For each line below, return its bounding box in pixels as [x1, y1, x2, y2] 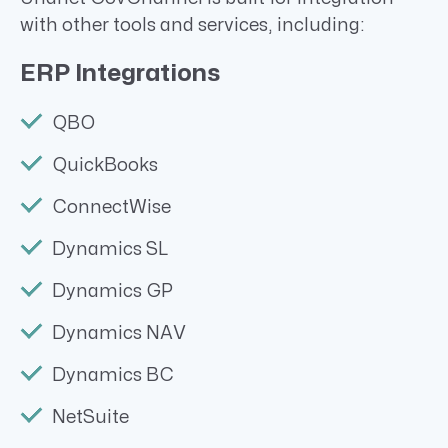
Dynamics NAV [52, 324, 186, 342]
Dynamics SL [52, 240, 168, 258]
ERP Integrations [20, 62, 220, 86]
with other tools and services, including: [20, 16, 365, 34]
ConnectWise [52, 198, 171, 216]
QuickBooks [52, 156, 158, 174]
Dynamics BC [52, 366, 174, 384]
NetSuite [52, 408, 129, 426]
